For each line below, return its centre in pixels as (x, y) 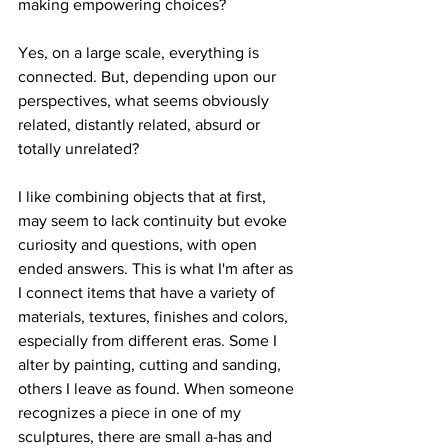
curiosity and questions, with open (139, 244)
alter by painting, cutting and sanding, (151, 364)
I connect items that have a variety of (148, 292)
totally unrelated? (80, 148)
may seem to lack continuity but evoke (154, 220)
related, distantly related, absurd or (141, 124)
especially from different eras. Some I (149, 340)
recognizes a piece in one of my (131, 412)
